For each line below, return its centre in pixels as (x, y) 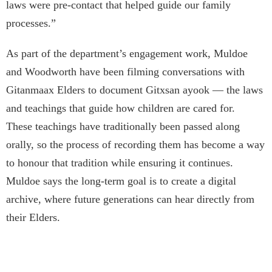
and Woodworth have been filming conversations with (125, 72)
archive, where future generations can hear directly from (130, 199)
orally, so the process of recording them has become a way (135, 145)
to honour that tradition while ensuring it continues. (120, 163)
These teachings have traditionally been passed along (123, 127)
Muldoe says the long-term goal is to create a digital (121, 181)
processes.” (31, 23)
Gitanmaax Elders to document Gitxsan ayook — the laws (134, 90)
